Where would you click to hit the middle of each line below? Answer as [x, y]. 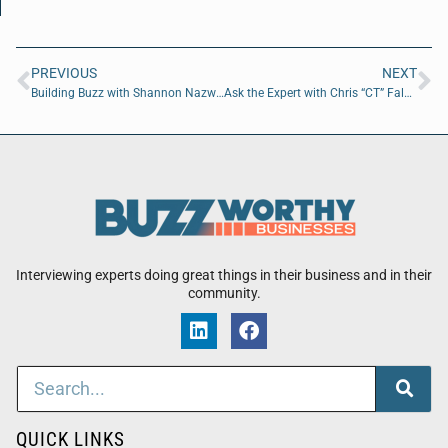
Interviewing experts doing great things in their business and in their [224, 275]
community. [224, 293]
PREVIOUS [64, 72]
